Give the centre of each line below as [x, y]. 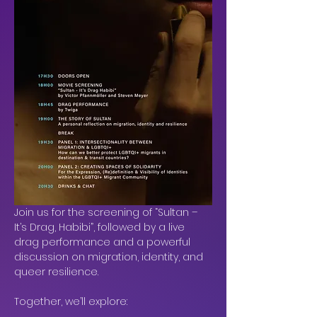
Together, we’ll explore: [71, 301]
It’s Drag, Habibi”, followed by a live [101, 227]
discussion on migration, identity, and [110, 257]
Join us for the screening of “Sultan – [107, 212]
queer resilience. [56, 271]
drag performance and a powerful [104, 242]
